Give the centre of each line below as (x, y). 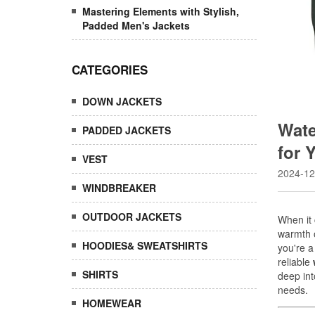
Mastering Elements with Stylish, (161, 11)
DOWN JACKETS (122, 101)
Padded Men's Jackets (136, 25)
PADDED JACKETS (127, 130)
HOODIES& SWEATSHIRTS (145, 245)
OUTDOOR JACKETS (132, 217)
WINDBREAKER (119, 188)
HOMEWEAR (112, 303)
